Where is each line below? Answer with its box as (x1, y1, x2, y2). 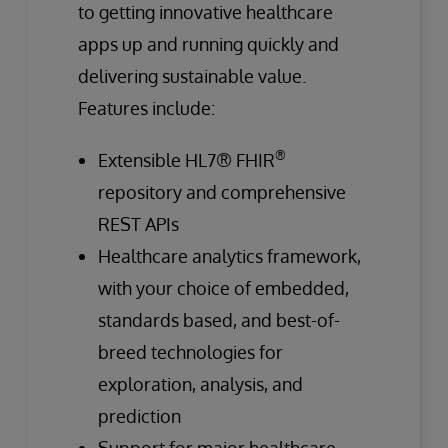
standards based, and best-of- (98, 308, 340, 331)
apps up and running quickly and (78, 32, 339, 55)
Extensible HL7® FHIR (98, 148, 275, 171)
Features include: (78, 96, 215, 119)
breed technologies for (98, 340, 283, 363)
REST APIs (98, 212, 179, 235)
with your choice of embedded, (98, 276, 349, 299)
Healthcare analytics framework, (98, 244, 361, 267)
